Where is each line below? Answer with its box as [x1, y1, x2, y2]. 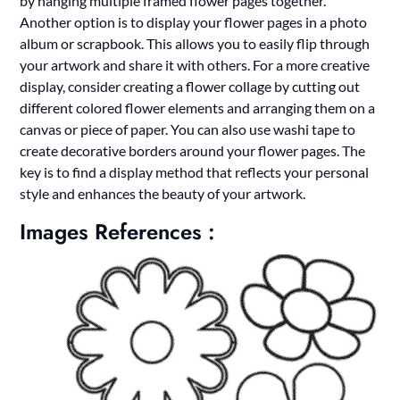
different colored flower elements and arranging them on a [20, 98, 376, 116]
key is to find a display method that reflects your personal [20, 162, 370, 180]
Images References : [20, 215, 216, 247]
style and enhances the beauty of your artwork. [20, 184, 306, 202]
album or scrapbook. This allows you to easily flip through [20, 34, 371, 52]
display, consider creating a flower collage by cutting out [20, 77, 361, 95]
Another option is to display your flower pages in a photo [20, 12, 368, 30]
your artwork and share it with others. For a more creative [20, 55, 371, 73]
